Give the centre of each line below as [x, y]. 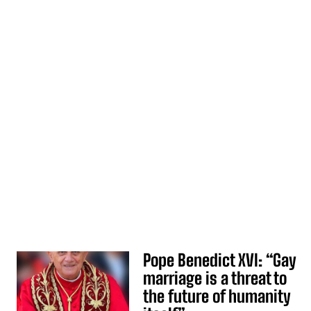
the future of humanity [217, 296]
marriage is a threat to [215, 278]
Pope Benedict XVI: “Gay [220, 260]
